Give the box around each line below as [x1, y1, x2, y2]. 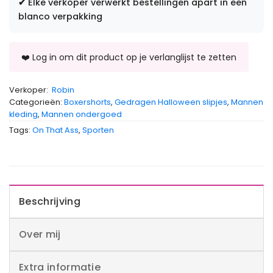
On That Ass [32, 124, 79, 135]
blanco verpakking [18, 10, 102, 23]
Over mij [19, 227, 61, 241]
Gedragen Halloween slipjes [115, 96, 227, 107]
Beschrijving [19, 194, 80, 208]
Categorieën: [9, 96, 64, 107]
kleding [9, 108, 38, 119]
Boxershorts [64, 96, 111, 107]
